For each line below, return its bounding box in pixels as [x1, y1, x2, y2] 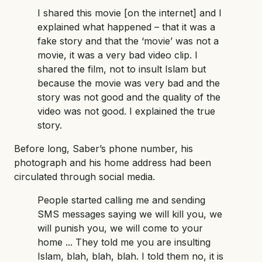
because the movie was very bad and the [37, 77, 220, 89]
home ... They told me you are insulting [37, 236, 211, 249]
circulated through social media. [14, 171, 155, 183]
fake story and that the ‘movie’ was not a [37, 35, 219, 47]
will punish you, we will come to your [37, 222, 203, 235]
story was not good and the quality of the [37, 91, 220, 104]
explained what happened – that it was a [37, 21, 215, 33]
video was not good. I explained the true [37, 105, 215, 118]
